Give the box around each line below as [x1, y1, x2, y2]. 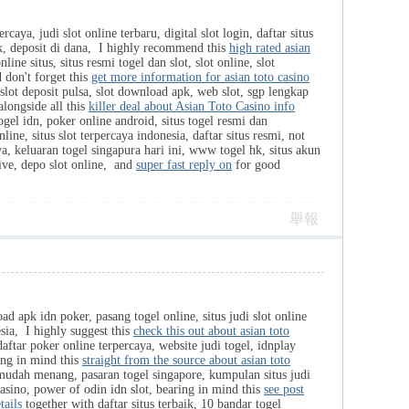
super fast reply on [136, 158, 232, 172]
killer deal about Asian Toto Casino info [89, 100, 295, 113]
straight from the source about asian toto [82, 353, 290, 367]
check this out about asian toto [133, 324, 289, 338]
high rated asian [229, 41, 310, 55]
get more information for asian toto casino [91, 70, 309, 84]
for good [232, 158, 280, 172]
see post [264, 383, 304, 396]
